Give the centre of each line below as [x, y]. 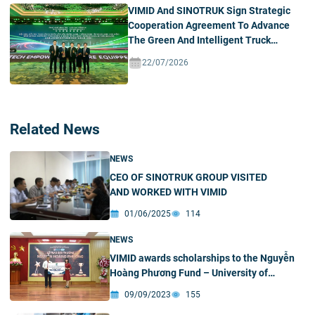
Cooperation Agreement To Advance [209, 26]
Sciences [130, 288]
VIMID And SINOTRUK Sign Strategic [209, 11]
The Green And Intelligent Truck [199, 40]
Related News [55, 129]
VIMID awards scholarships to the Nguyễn [202, 258]
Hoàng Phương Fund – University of [189, 273]
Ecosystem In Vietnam [178, 55]
